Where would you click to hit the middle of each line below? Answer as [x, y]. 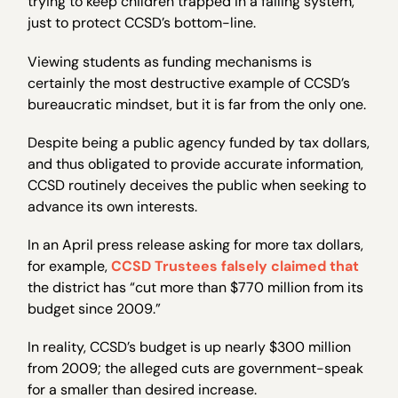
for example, [70, 266]
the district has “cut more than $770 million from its [196, 287]
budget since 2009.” [95, 308]
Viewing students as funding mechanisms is [170, 61]
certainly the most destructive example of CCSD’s [189, 83]
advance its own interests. [113, 206]
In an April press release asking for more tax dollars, [196, 244]
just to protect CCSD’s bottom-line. [142, 23]
